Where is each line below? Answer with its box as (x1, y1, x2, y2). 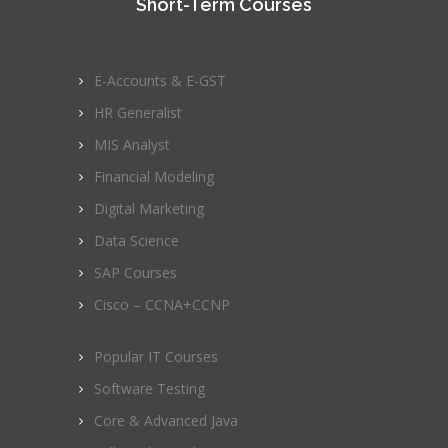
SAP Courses (94, 262, 177, 282)
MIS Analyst (94, 134, 170, 154)
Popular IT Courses (94, 346, 218, 366)
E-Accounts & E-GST (94, 70, 226, 90)
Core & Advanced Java (94, 410, 238, 430)
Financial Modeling (94, 166, 214, 186)
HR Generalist (94, 102, 182, 122)
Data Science (94, 230, 179, 250)
